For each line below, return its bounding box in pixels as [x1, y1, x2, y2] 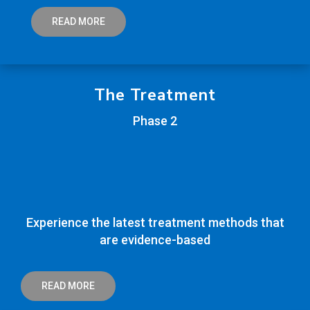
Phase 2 [133, 113, 177, 129]
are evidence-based [100, 232, 210, 248]
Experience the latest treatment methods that [26, 215, 284, 230]
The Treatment [94, 84, 216, 107]
